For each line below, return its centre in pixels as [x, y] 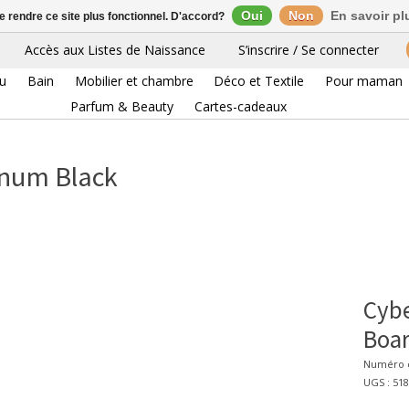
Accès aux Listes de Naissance [115, 50]
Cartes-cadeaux [240, 106]
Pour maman [364, 80]
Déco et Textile [259, 80]
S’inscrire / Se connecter [309, 50]
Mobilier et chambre [134, 80]
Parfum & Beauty [121, 106]
